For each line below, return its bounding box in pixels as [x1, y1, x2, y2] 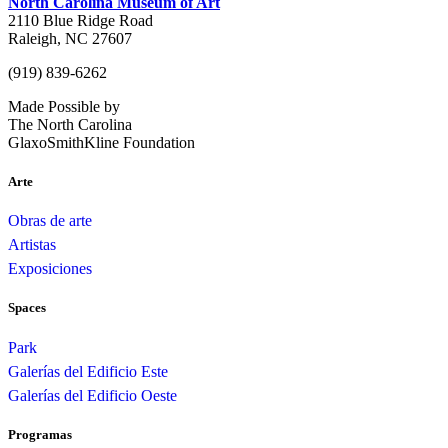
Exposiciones [8, 260, 92, 278]
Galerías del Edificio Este [8, 362, 168, 380]
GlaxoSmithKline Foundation [8, 133, 195, 151]
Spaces [8, 300, 46, 316]
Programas [8, 426, 72, 442]
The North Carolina [8, 115, 132, 133]
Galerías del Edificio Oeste [8, 386, 177, 404]
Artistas [8, 236, 56, 254]
